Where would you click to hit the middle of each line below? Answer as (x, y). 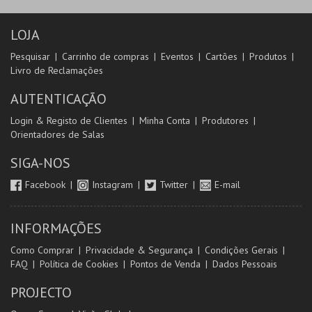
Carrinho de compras (106, 56)
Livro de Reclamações (57, 70)
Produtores (225, 120)
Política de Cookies (79, 264)
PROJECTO (41, 292)
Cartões (221, 56)
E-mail (227, 185)
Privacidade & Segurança (139, 250)
